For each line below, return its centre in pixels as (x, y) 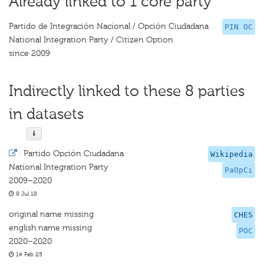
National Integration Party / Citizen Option (91, 40)
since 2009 (29, 53)
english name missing (50, 228)
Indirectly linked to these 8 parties (127, 91)
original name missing (51, 214)
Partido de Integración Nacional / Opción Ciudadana (109, 26)
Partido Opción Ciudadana (74, 154)
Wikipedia (232, 154)
